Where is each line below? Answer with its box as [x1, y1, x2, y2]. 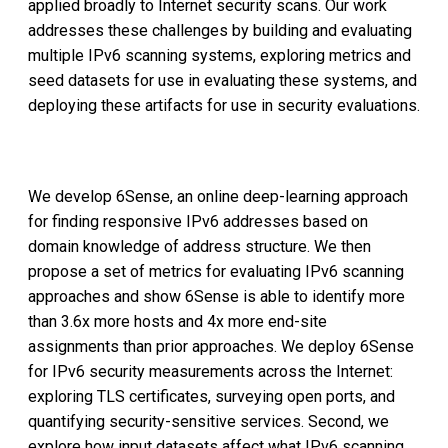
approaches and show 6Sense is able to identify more [28, 287, 405, 307]
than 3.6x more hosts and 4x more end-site [28, 312, 327, 332]
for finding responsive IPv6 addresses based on [28, 212, 368, 232]
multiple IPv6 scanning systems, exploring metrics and [28, 45, 411, 65]
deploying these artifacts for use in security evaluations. [28, 95, 420, 115]
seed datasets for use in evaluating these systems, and [28, 70, 417, 90]
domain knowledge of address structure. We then [28, 237, 371, 257]
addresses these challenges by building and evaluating [28, 20, 412, 40]
